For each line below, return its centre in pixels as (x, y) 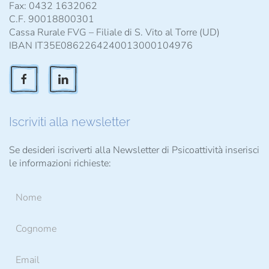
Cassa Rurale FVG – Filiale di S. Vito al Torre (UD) (114, 32)
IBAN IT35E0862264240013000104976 (101, 45)
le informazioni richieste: (60, 163)
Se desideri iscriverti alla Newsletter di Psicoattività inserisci (134, 150)
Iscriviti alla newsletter (70, 122)
